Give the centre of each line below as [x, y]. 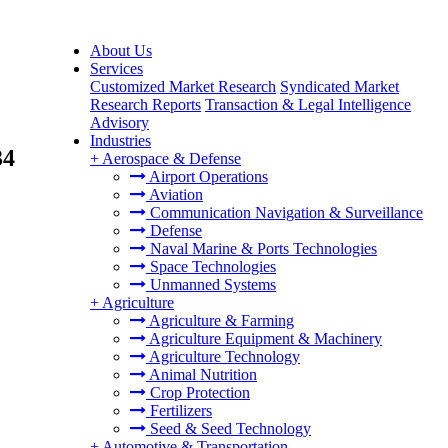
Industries [120, 140]
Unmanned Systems [211, 284]
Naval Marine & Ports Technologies [261, 248]
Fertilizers [179, 410]
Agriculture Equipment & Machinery [264, 338]
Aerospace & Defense [171, 158]
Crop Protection [198, 392]
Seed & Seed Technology [228, 428]
